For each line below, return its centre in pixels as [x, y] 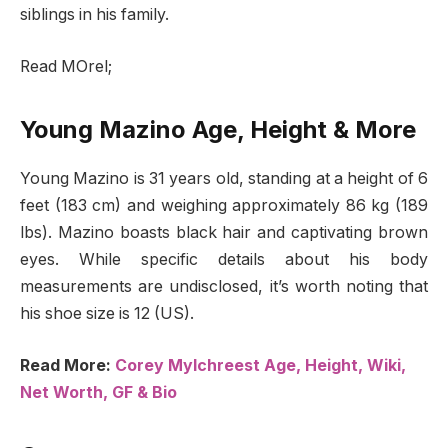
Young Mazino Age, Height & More [218, 130]
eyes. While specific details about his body [224, 260]
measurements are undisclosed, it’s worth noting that [224, 287]
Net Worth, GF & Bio [98, 392]
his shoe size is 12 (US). [107, 314]
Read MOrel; [66, 66]
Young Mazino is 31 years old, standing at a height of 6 [224, 179]
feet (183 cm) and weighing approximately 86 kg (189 [224, 206]
